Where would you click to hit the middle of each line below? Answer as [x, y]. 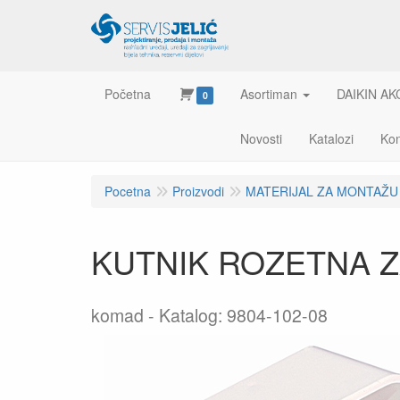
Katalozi [331, 138]
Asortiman [268, 94]
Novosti [261, 138]
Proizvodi [198, 191]
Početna [128, 94]
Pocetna [128, 191]
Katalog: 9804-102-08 [243, 315]
